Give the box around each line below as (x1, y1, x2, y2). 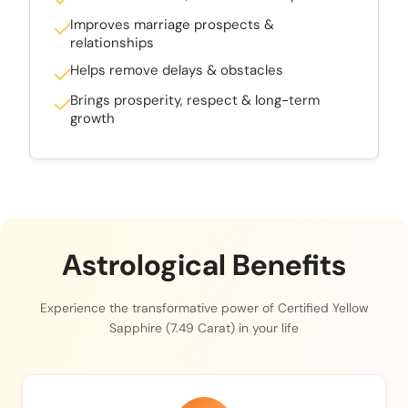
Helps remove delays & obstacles (70, 60, 283, 79)
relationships (70, 33, 154, 52)
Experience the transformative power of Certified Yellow (39, 299, 369, 316)
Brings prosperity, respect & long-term (70, 90, 320, 109)
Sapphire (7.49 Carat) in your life (109, 319, 299, 336)
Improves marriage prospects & (70, 15, 274, 34)
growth (70, 108, 115, 127)
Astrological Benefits (62, 245, 346, 284)
